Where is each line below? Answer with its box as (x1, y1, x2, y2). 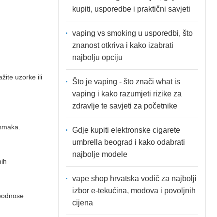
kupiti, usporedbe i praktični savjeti (72, 4, 190, 13)
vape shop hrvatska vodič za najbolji (72, 174, 197, 183)
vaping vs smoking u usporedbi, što (72, 29, 193, 37)
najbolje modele (72, 150, 127, 158)
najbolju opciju (72, 53, 123, 62)
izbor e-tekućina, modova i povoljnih (72, 186, 196, 195)
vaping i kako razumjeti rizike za (72, 89, 182, 98)
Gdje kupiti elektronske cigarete (72, 125, 180, 134)
